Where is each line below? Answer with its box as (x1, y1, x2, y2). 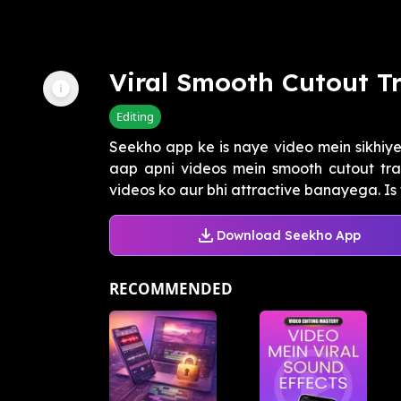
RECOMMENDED (109, 278, 233, 300)
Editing (116, 108, 154, 125)
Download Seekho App (216, 226, 361, 243)
